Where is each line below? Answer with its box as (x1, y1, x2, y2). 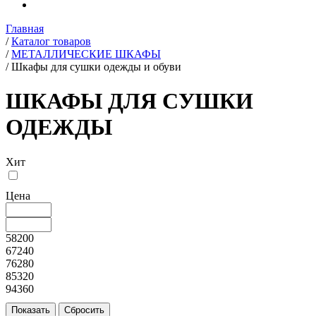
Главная (6, 23, 44, 35)
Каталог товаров (11, 35, 91, 47)
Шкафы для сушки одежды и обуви (11, 61, 181, 73)
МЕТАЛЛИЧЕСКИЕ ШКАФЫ (11, 48, 161, 60)
